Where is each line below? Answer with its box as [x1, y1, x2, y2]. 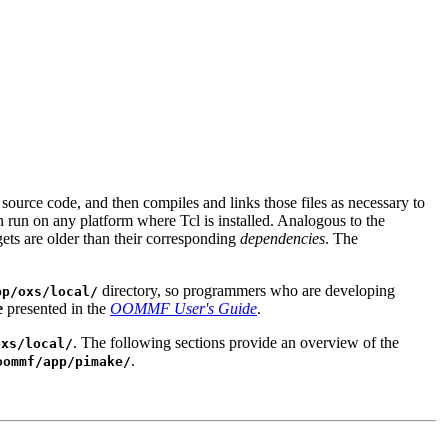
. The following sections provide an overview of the [73, 333, 399, 351]
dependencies [240, 229, 325, 247]
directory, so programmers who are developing [98, 281, 395, 299]
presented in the [3, 299, 110, 317]
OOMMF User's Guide [110, 299, 257, 317]
